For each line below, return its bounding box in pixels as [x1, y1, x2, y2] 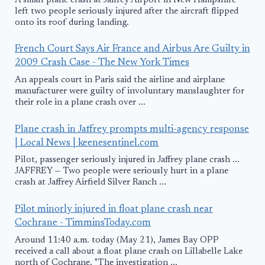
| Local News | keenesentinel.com [15, 138, 159, 148]
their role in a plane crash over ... [15, 98, 146, 108]
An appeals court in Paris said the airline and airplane [15, 76, 225, 85]
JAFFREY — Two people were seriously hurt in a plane [15, 167, 228, 176]
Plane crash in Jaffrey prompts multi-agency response [15, 124, 249, 135]
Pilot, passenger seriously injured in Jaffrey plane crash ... [15, 156, 240, 165]
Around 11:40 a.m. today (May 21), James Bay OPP [15, 235, 219, 245]
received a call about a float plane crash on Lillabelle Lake [15, 247, 243, 256]
